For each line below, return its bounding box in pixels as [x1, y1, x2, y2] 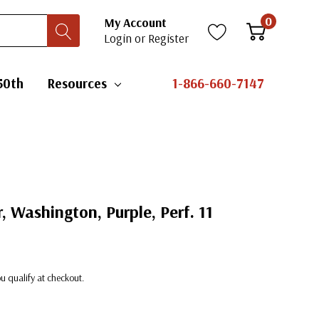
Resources [47, 75, 107, 92]
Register [148, 31, 189, 46]
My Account [104, 15, 167, 30]
